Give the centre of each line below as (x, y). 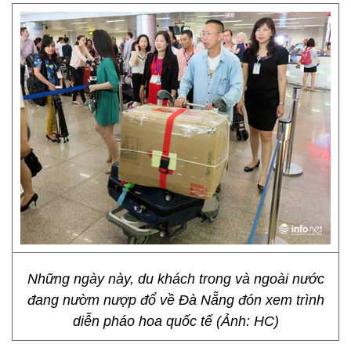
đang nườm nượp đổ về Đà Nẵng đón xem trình (175, 300)
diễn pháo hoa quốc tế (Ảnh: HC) (175, 321)
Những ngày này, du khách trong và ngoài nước (175, 279)
